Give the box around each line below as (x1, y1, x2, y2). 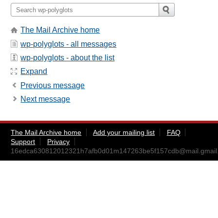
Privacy (47, 138, 70, 146)
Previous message (20, 81, 85, 90)
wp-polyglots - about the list (20, 54, 115, 62)
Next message (20, 95, 71, 104)
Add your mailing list (92, 128, 155, 137)
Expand (20, 67, 48, 76)
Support (11, 138, 36, 146)
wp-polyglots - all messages (20, 39, 117, 48)
